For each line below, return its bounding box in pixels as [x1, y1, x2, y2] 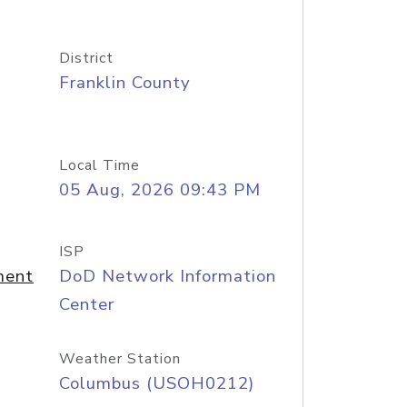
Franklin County [58, 71, 191, 94]
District [58, 48, 114, 68]
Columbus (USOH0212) [58, 372, 254, 395]
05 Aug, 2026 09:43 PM [58, 178, 261, 202]
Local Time [58, 155, 140, 175]
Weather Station [58, 349, 181, 369]
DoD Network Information [58, 264, 276, 288]
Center [58, 293, 114, 316]
